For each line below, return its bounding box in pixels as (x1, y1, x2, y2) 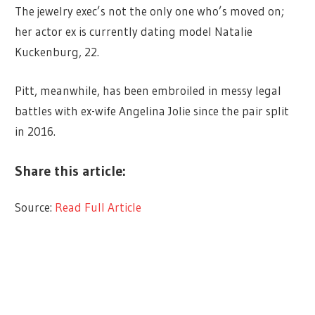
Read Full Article (55, 200, 142, 215)
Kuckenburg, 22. (15, 44, 100, 60)
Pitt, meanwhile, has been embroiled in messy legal (15, 82, 282, 98)
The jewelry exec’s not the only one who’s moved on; (15, 4, 285, 19)
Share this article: (15, 162, 127, 180)
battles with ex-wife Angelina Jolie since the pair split (15, 103, 290, 118)
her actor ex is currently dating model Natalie (15, 24, 253, 39)
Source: (15, 200, 56, 215)
